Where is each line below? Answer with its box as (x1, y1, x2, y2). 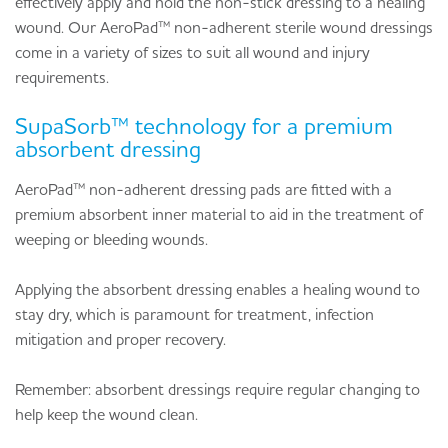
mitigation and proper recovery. (15, 329, 226, 350)
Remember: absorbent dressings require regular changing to (15, 379, 420, 400)
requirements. (15, 67, 109, 88)
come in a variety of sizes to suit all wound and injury (15, 42, 370, 63)
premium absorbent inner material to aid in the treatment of (15, 204, 423, 225)
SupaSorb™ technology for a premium (15, 112, 393, 141)
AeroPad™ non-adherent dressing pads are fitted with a (15, 179, 392, 200)
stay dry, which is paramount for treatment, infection (15, 304, 374, 325)
